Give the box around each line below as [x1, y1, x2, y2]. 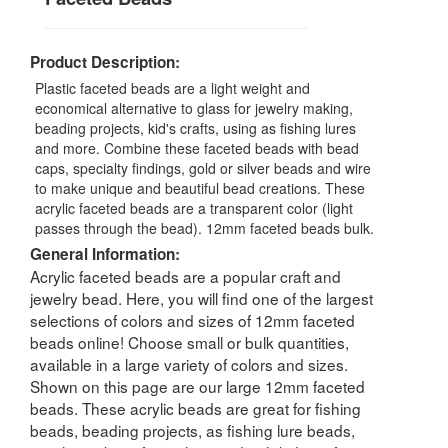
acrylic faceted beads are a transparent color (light [35, 197, 353, 218]
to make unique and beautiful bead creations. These [35, 177, 365, 198]
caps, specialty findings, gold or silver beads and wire [35, 157, 371, 178]
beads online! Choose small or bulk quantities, [30, 330, 349, 353]
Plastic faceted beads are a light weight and [35, 77, 310, 98]
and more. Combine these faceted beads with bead [35, 137, 359, 158]
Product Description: [30, 50, 180, 73]
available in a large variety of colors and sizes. [30, 352, 348, 375]
